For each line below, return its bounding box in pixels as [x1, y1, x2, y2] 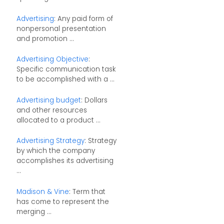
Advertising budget [16, 95, 81, 105]
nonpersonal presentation [16, 23, 106, 33]
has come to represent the [16, 196, 109, 206]
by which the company [16, 146, 95, 156]
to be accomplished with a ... [16, 74, 114, 84]
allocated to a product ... [16, 115, 100, 125]
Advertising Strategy [16, 136, 84, 146]
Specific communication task [16, 64, 115, 74]
